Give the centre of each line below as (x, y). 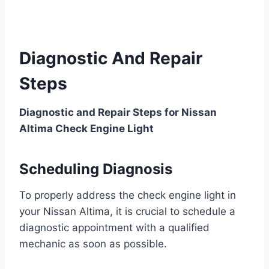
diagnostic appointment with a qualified (114, 228)
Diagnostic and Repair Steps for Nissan (118, 113)
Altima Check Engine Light (86, 129)
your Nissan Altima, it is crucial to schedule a (127, 212)
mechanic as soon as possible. (93, 244)
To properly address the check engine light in (128, 195)
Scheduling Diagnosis (96, 169)
